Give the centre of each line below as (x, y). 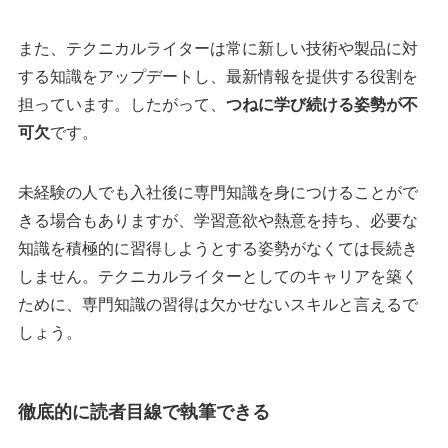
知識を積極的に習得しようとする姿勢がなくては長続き (217, 249)
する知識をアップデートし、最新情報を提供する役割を (217, 77)
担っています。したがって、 (121, 105)
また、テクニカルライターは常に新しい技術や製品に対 (217, 49)
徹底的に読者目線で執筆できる (143, 412)
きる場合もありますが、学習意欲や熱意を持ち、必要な (217, 221)
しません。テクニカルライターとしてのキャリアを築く (217, 277)
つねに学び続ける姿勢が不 (321, 105)
